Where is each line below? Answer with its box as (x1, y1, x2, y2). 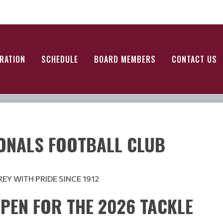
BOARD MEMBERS (94, 53, 156, 65)
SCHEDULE (41, 53, 78, 65)
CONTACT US (172, 53, 217, 65)
